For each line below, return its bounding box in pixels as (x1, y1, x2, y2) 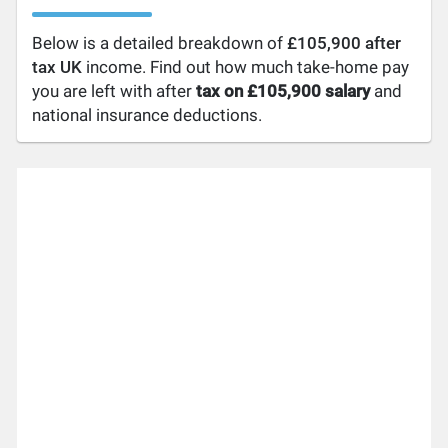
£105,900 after (287, 33, 402, 53)
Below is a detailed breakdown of (32, 33, 288, 53)
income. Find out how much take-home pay (82, 57, 410, 77)
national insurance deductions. (32, 105, 263, 125)
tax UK (32, 57, 83, 77)
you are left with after (32, 81, 197, 101)
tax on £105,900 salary (196, 81, 371, 101)
